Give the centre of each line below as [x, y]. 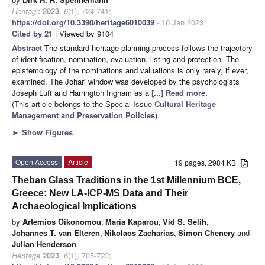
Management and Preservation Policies [83, 115]
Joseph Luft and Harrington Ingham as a [82, 92]
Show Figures [46, 132]
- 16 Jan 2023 [179, 22]
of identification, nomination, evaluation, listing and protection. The [125, 59]
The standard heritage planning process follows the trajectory [148, 47]
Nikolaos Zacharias [139, 232]
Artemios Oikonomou [62, 221]
